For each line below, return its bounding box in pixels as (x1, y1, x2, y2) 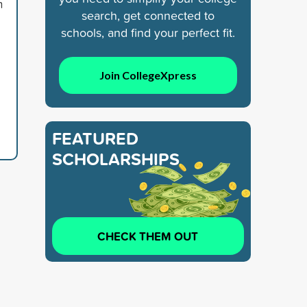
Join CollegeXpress (99, 68, 197, 82)
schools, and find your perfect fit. (61, 23, 235, 41)
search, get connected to (82, 6, 214, 24)
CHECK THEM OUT (97, 227, 199, 245)
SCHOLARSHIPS (52, 146, 180, 171)
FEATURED (52, 125, 138, 151)
